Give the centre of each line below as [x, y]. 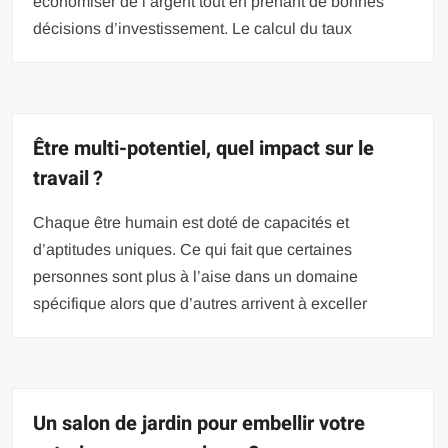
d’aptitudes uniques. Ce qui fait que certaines [193, 249]
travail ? [68, 178]
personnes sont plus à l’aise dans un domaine [196, 276]
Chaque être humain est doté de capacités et [191, 222]
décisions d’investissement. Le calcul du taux [193, 28]
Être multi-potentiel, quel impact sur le [204, 148]
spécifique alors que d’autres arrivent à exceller [200, 303]
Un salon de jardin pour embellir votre [199, 423]
